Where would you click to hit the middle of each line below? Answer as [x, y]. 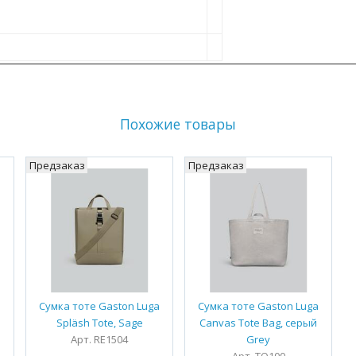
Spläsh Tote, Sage [99, 322]
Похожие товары [178, 124]
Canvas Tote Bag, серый [258, 322]
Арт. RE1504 [99, 339]
